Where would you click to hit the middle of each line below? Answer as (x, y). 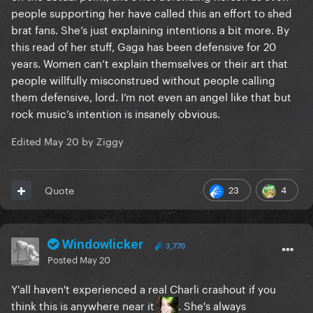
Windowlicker (103, 245)
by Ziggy (101, 141)
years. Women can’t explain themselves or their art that (150, 63)
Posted (64, 259)
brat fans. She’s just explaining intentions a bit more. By (150, 29)
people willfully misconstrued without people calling (143, 79)
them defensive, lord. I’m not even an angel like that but (151, 96)
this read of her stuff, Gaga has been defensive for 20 (144, 46)
